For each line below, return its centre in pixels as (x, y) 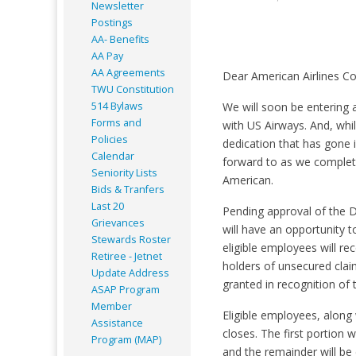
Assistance (117, 323)
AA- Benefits (120, 39)
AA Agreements (128, 72)
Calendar (113, 156)
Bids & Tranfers (128, 189)
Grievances (118, 222)
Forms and (116, 122)
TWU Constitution (133, 89)
